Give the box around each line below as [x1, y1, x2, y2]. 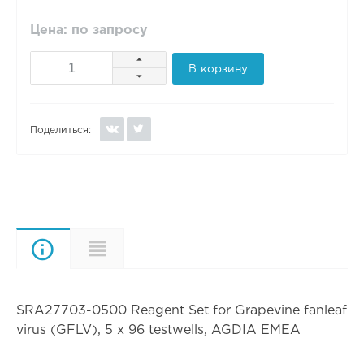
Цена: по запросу [29, 24, 148, 37]
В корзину [188, 63, 249, 74]
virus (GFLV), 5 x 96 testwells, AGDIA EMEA [15, 324, 301, 337]
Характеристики [123, 242, 235, 255]
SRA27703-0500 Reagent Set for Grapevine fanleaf [15, 305, 347, 318]
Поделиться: [29, 126, 91, 136]
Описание [69, 242, 136, 255]
